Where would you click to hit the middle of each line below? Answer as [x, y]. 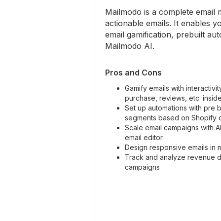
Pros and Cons [133, 72]
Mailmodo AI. [130, 46]
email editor [144, 137]
